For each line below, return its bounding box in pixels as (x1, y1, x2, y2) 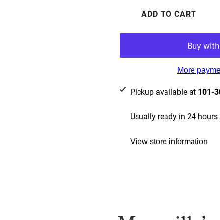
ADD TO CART (141, 8, 196, 19)
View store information (130, 137, 208, 146)
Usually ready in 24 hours (130, 110, 218, 121)
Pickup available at (130, 86, 198, 97)
